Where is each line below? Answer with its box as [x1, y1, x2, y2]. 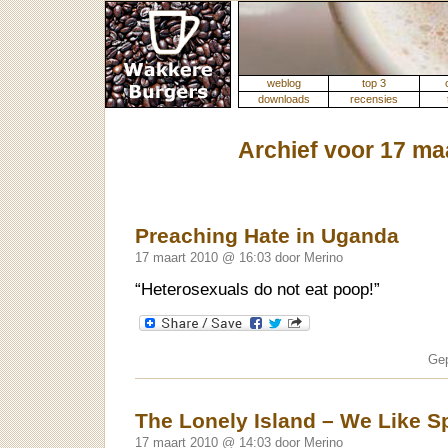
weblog [266, 77, 301, 89]
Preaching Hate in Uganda [135, 224, 399, 247]
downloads [257, 93, 310, 105]
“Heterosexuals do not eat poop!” [135, 280, 380, 300]
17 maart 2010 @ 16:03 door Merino [135, 250, 343, 265]
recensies [350, 93, 398, 105]
